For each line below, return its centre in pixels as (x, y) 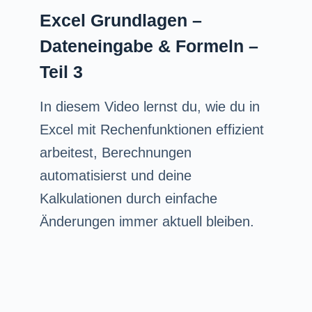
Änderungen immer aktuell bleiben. (147, 221)
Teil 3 (61, 71)
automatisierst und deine (115, 175)
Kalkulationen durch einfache (128, 198)
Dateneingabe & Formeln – (149, 46)
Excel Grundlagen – (120, 20)
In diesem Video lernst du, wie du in (149, 106)
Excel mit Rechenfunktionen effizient (151, 129)
